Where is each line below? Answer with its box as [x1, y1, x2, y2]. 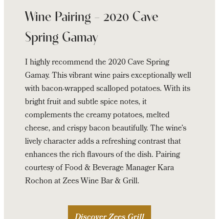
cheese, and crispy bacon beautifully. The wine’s [25, 122, 187, 136]
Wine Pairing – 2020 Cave [25, 11, 159, 25]
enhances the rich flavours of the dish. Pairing [25, 149, 180, 162]
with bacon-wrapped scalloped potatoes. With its [25, 83, 191, 96]
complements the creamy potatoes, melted [25, 109, 170, 123]
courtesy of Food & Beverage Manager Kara [25, 162, 175, 175]
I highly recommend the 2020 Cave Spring [25, 56, 170, 70]
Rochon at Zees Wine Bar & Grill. [25, 175, 140, 189]
